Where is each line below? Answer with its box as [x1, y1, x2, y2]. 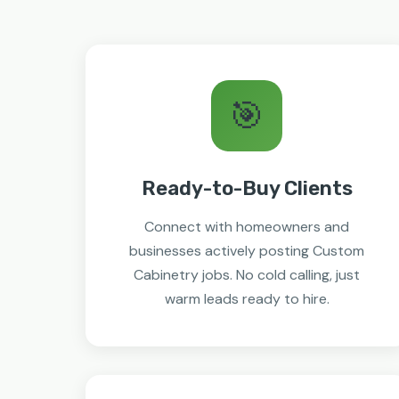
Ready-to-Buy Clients [141, 176, 353, 200]
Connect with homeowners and [144, 217, 350, 236]
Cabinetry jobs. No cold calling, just [134, 265, 361, 284]
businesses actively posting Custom [129, 241, 365, 260]
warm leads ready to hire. [164, 289, 330, 308]
